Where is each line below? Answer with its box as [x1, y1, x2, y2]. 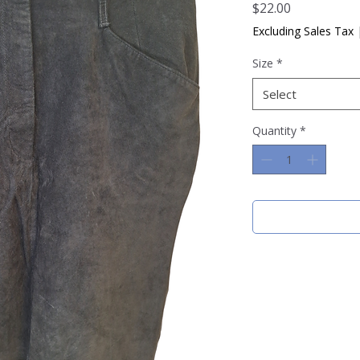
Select [263, 86, 297, 102]
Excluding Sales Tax [252, 23, 354, 39]
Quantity [252, 123, 297, 138]
